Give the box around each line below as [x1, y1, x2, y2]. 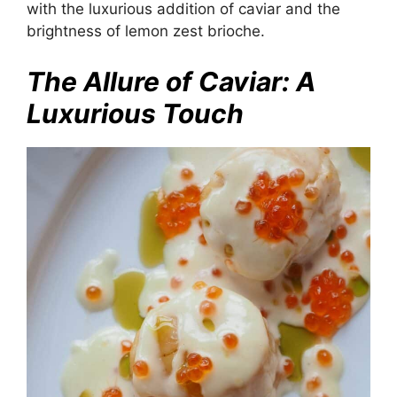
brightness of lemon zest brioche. [27, 22, 265, 41]
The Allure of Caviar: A [27, 65, 315, 97]
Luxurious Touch [27, 97, 244, 129]
